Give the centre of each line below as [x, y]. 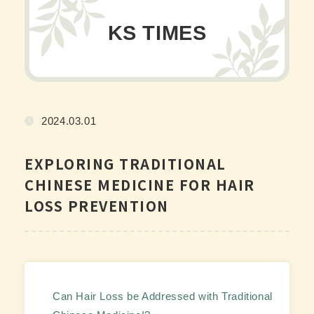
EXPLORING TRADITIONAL [125, 164]
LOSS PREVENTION [97, 206]
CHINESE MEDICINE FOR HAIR [140, 185]
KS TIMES [157, 33]
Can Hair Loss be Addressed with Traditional [163, 296]
